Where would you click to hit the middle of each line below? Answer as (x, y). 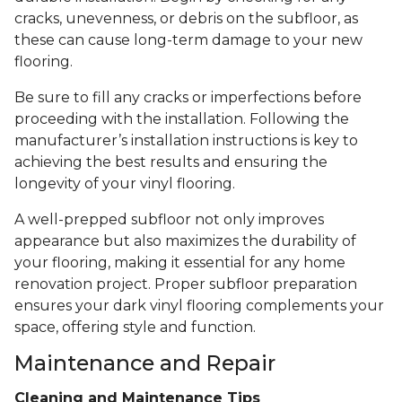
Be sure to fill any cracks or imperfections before (188, 98)
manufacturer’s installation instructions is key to (186, 141)
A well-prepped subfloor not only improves (169, 220)
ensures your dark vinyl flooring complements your (199, 306)
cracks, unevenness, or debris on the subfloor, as (186, 19)
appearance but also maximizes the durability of (185, 241)
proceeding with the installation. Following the (182, 119)
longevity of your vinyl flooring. (125, 184)
